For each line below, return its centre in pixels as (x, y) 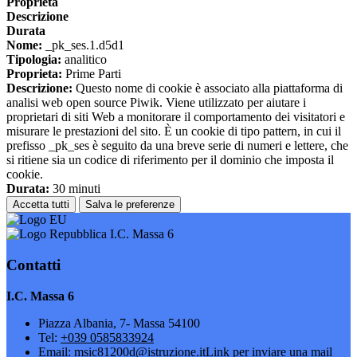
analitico (84, 60)
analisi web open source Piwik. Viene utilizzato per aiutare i (156, 103)
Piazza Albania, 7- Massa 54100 (119, 323)
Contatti (33, 265)
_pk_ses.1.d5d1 (83, 45)
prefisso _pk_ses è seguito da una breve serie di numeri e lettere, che (177, 146)
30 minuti (75, 189)
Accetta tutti (41, 205)
